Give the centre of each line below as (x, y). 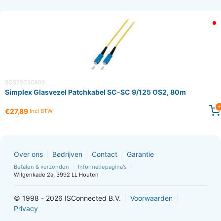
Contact (105, 154)
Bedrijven (67, 154)
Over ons (28, 154)
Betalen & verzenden (41, 167)
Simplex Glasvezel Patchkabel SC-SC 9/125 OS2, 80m (95, 92)
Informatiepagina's (102, 167)
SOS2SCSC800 (25, 83)
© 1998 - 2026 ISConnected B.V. (67, 198)
